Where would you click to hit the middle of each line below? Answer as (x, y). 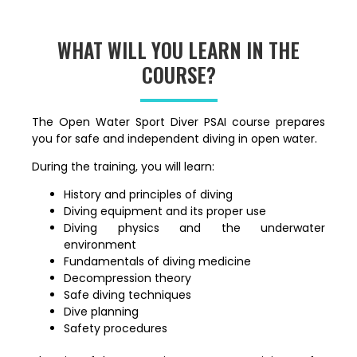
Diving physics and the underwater (194, 228)
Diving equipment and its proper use (165, 212)
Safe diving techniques (127, 295)
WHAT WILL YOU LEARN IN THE (178, 49)
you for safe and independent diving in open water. (175, 138)
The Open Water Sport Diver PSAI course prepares (178, 122)
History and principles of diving (148, 195)
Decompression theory (127, 279)
